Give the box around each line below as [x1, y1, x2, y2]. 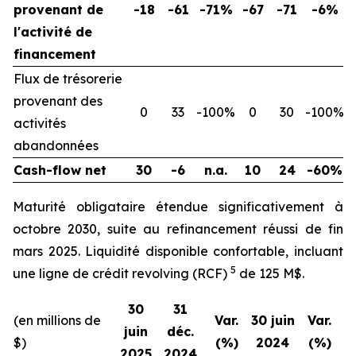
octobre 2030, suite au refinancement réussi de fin [13, 221, 343, 238]
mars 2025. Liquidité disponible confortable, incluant [13, 243, 343, 260]
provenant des [14, 93, 103, 110]
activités [14, 115, 66, 132]
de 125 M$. [236, 265, 304, 282]
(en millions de [14, 312, 101, 329]
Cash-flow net [14, 162, 106, 179]
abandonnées [14, 137, 99, 154]
